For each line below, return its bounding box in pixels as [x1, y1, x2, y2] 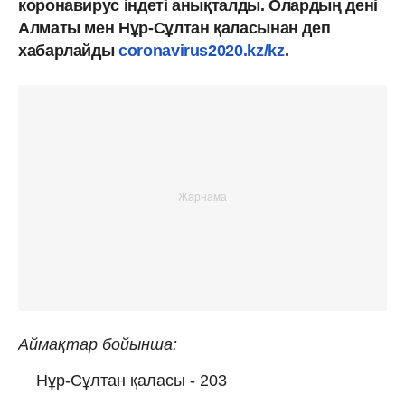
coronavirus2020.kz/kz [114, 41, 285, 60]
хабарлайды [18, 41, 115, 60]
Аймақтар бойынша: [18, 334, 177, 353]
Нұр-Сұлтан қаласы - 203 [36, 371, 227, 390]
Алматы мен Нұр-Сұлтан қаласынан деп [18, 18, 331, 37]
